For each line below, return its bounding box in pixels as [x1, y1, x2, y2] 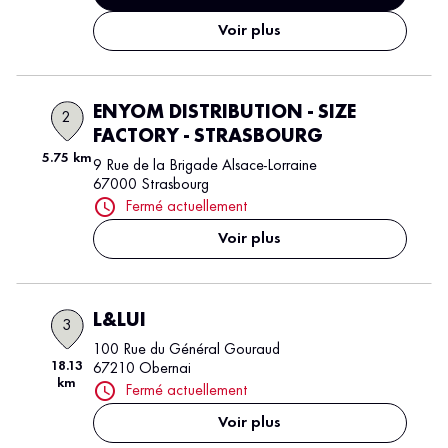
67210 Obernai [92, 361, 191, 377]
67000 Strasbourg [92, 177, 209, 193]
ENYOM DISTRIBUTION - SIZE [92, 103, 356, 123]
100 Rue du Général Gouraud [92, 342, 280, 358]
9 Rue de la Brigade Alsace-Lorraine [92, 158, 317, 174]
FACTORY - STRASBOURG [92, 127, 323, 147]
